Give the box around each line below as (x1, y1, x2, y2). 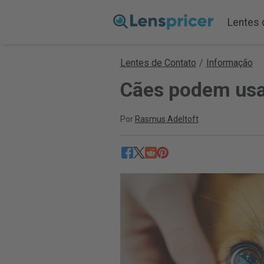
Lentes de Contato (120, 57, 196, 68)
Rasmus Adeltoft (134, 114, 199, 124)
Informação (206, 57, 253, 68)
